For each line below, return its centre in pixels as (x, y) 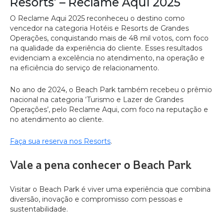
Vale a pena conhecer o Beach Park (101, 165)
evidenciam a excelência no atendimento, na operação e (107, 58)
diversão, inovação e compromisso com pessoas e (96, 199)
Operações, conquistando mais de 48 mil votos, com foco (109, 38)
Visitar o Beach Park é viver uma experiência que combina (110, 189)
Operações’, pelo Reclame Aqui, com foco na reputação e (109, 110)
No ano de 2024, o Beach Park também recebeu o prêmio (111, 90)
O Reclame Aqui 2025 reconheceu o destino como (97, 18)
